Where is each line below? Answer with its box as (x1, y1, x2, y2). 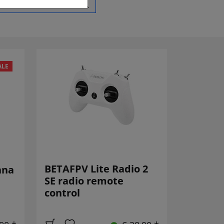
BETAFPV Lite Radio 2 (44, 162, 148, 176)
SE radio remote (44, 174, 123, 188)
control (44, 186, 80, 200)
